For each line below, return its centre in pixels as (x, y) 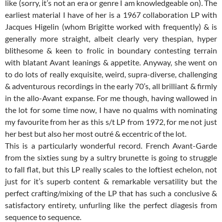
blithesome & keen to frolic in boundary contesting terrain (111, 51)
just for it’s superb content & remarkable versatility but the (111, 181)
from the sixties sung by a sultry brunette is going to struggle (111, 158)
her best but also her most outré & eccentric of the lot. (96, 134)
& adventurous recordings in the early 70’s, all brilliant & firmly (111, 86)
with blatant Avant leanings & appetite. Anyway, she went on (111, 62)
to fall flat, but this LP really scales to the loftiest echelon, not (111, 169)
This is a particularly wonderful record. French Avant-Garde (111, 146)
